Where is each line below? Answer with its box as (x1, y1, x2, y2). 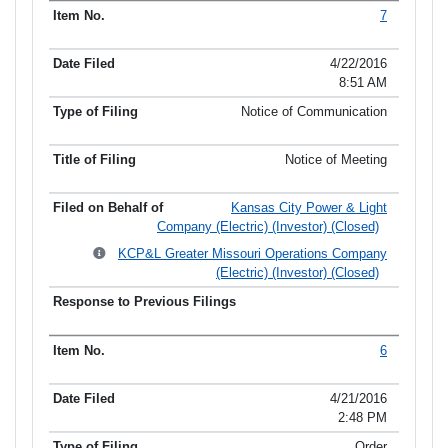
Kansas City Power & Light (231, 200, 387, 216)
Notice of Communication (241, 104, 387, 120)
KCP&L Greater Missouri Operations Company (118, 246, 387, 262)
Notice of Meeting (285, 152, 387, 168)
